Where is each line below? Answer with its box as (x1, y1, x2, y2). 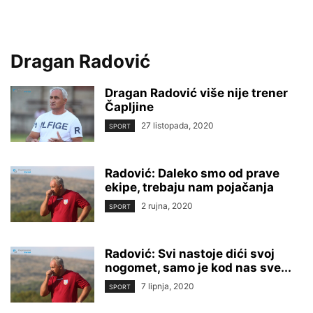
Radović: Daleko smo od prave (105, 166, 279, 180)
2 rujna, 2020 (141, 201, 193, 211)
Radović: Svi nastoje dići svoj (105, 247, 275, 261)
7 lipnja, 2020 (141, 281, 194, 291)
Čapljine (105, 100, 154, 114)
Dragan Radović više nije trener (105, 86, 288, 100)
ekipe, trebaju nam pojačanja (105, 180, 274, 194)
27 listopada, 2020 (141, 120, 214, 131)
